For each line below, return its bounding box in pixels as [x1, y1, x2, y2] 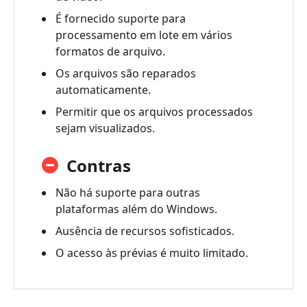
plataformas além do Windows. [56, 201, 217, 217]
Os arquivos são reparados [56, 65, 196, 81]
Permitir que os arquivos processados [56, 103, 253, 119]
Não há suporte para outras [56, 184, 200, 200]
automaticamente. [56, 82, 151, 97]
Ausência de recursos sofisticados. [56, 223, 234, 238]
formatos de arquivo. [56, 43, 165, 59]
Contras [66, 153, 131, 177]
